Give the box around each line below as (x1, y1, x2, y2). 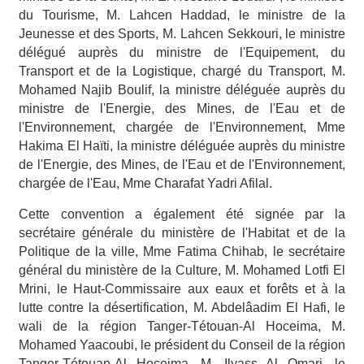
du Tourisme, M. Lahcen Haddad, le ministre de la (19, 7, 345, 22)
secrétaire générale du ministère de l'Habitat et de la (19, 225, 345, 240)
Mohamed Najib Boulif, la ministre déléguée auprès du (19, 82, 345, 97)
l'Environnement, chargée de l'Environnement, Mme (19, 119, 345, 134)
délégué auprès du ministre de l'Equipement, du (19, 45, 345, 59)
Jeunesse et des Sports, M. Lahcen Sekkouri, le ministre (19, 26, 345, 41)
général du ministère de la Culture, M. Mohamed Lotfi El (19, 262, 345, 277)
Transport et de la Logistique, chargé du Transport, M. (19, 63, 345, 78)
